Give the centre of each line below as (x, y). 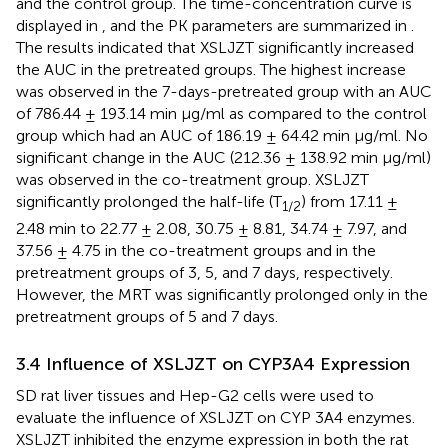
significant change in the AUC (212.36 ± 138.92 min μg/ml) (223, 158)
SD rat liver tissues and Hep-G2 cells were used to (195, 395)
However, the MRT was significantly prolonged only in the (222, 294)
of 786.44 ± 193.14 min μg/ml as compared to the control (221, 114)
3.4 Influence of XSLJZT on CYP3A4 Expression (213, 363)
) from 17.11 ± (349, 202)
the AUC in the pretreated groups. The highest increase (211, 70)
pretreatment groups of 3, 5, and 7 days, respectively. (204, 272)
